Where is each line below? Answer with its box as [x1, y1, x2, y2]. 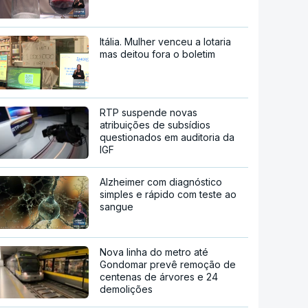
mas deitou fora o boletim [100, 47, 216, 60]
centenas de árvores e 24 [100, 271, 219, 283]
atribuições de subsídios [100, 118, 211, 131]
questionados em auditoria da [100, 131, 235, 143]
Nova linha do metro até [100, 246, 209, 258]
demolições [100, 283, 153, 296]
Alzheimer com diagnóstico [100, 175, 223, 188]
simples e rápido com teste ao [100, 188, 237, 200]
